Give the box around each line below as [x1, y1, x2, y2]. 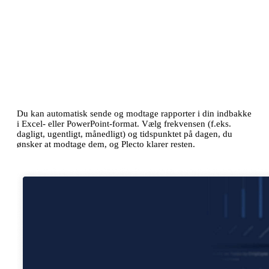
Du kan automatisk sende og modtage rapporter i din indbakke [17, 108, 252, 118]
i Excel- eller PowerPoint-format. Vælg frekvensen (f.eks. [17, 118, 231, 128]
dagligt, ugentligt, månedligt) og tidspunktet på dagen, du [17, 128, 232, 139]
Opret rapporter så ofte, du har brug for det [17, 89, 190, 99]
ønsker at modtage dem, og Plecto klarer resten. [17, 139, 195, 149]
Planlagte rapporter [17, 62, 135, 78]
